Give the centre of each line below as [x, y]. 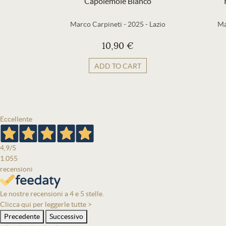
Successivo [66, 216]
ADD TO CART [118, 66]
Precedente [22, 216]
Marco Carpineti [96, 24]
